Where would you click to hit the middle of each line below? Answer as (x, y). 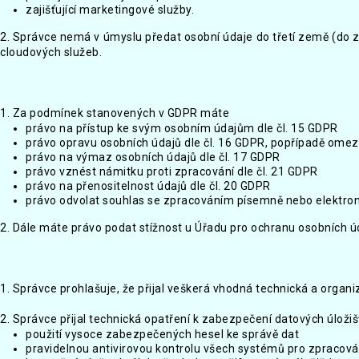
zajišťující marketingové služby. (110, 10)
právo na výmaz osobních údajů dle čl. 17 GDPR (153, 157)
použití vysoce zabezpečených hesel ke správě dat (162, 334)
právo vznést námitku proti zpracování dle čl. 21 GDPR (172, 171)
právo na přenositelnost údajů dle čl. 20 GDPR (148, 186)
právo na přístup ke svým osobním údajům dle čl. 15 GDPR (182, 128)
